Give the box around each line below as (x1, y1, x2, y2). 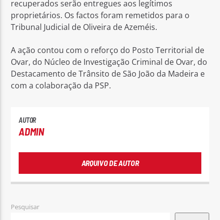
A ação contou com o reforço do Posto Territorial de (11, 44, 205, 55)
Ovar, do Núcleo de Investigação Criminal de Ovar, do (11, 56, 208, 67)
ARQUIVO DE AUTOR (81, 158, 139, 168)
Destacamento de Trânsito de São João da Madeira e (11, 68, 205, 79)
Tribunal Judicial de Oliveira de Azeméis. (11, 22, 158, 33)
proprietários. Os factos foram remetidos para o (11, 10, 190, 21)
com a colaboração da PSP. (11, 80, 111, 91)
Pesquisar (11, 202, 40, 211)
